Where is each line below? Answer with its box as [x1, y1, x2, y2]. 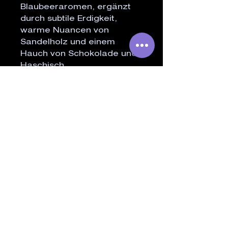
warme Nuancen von [20, 27, 109, 35]
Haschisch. [20, 62, 67, 70]
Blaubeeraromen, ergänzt [20, 4, 131, 12]
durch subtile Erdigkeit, [20, 15, 117, 23]
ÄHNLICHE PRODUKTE [28, 94, 134, 103]
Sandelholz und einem [20, 39, 115, 47]
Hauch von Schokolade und [20, 50, 137, 59]
